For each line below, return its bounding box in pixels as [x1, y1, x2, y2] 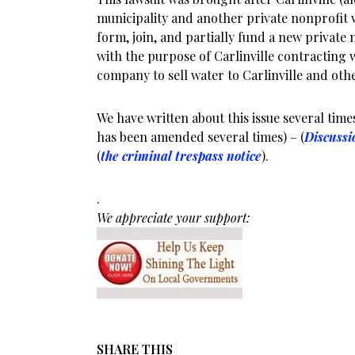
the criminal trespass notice [101, 147, 261, 164]
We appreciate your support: [97, 209, 250, 226]
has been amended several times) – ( [97, 128, 304, 145]
